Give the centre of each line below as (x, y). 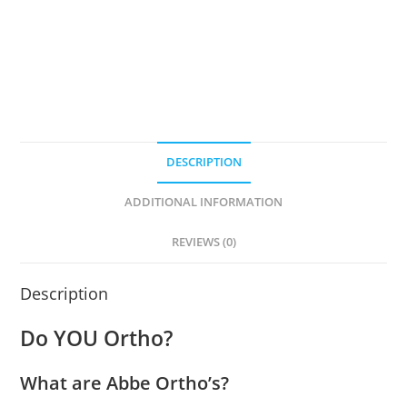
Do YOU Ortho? (97, 338)
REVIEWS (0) (203, 243)
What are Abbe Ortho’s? (125, 383)
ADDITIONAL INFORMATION (203, 203)
